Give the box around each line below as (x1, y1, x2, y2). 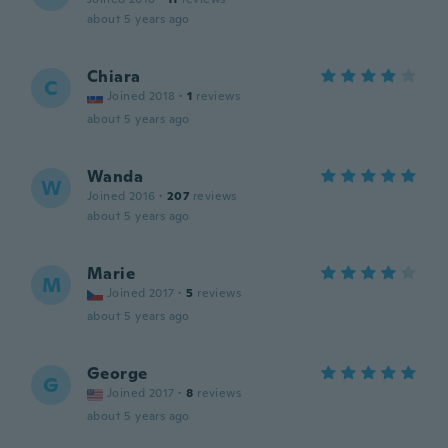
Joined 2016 (87, 188, 156, 204)
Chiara (87, 66, 141, 87)
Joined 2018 (107, 88, 176, 104)
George (87, 363, 148, 384)
